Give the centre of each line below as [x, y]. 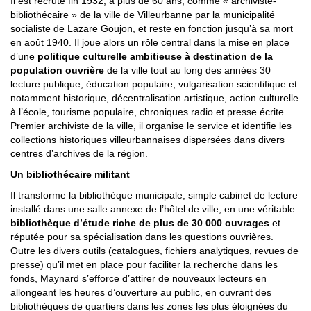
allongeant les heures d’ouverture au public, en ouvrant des [141, 292]
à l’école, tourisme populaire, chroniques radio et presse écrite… [152, 111]
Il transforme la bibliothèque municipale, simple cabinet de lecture [154, 195]
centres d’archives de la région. [79, 153]
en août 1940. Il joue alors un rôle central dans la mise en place [150, 42]
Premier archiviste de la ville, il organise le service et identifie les [151, 125]
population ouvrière [57, 70]
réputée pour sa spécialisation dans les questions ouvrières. [142, 236]
